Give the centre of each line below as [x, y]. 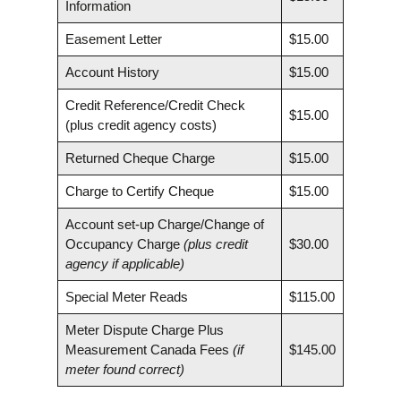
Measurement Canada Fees [149, 349]
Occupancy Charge [124, 243]
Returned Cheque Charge [140, 158]
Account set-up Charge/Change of [164, 224]
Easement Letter [113, 38]
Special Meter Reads [126, 296]
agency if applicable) [124, 263]
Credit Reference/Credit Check [155, 105]
